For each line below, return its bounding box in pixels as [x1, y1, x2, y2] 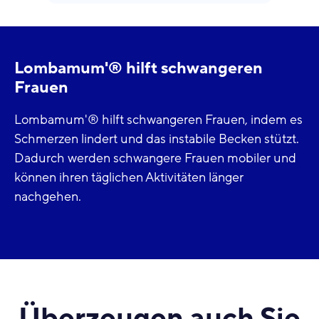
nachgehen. [14, 189, 81, 206]
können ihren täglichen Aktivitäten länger [14, 169, 244, 187]
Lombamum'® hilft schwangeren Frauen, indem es [14, 112, 303, 129]
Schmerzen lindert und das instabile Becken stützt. [14, 131, 299, 148]
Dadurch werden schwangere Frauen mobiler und [14, 150, 296, 167]
